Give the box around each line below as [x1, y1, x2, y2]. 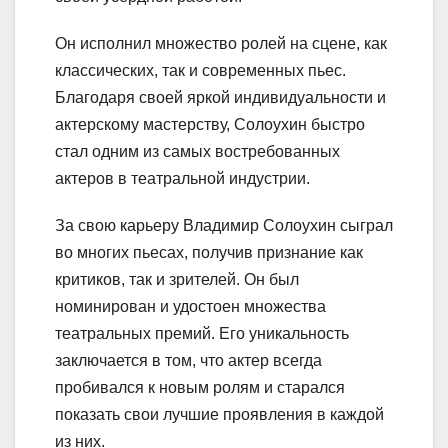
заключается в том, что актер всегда [55, 351, 322, 369]
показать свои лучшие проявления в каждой [55, 405, 384, 423]
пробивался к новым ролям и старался [55, 378, 345, 396]
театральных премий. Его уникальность [55, 324, 349, 342]
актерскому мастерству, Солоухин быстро [55, 115, 365, 133]
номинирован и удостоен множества [55, 297, 326, 315]
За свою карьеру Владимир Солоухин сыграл [55, 216, 393, 234]
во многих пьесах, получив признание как [55, 243, 363, 261]
